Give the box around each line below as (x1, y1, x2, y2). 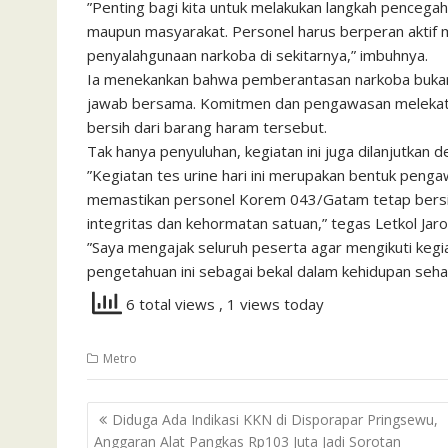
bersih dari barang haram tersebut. (87, 116, 327, 137)
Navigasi (86, 400, 180, 429)
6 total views (122, 293, 219, 314)
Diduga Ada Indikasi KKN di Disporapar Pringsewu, (112, 410, 438, 430)
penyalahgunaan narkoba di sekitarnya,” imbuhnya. (87, 44, 428, 65)
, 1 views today (219, 293, 324, 314)
